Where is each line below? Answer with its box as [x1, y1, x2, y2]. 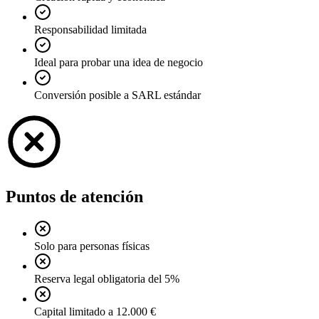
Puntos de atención [6, 187, 143, 206]
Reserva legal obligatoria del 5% [34, 273, 179, 286]
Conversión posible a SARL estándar [34, 88, 201, 101]
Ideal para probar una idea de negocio [34, 56, 203, 68]
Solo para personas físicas [34, 240, 150, 253]
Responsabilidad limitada [34, 23, 147, 36]
